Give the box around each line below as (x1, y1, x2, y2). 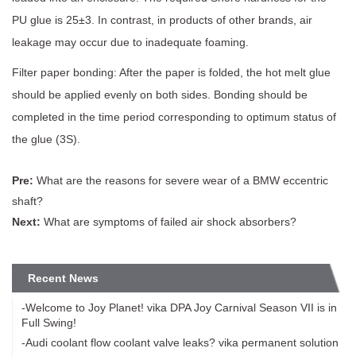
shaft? (12, 194, 43, 207)
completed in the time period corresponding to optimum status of (12, 110, 336, 123)
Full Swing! (21, 315, 76, 329)
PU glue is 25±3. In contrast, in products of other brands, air (12, 13, 312, 26)
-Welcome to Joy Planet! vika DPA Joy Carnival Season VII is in (21, 300, 337, 314)
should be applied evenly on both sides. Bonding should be (12, 87, 308, 101)
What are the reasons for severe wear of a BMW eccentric (33, 173, 328, 187)
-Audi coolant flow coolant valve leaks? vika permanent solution (21, 335, 339, 349)
